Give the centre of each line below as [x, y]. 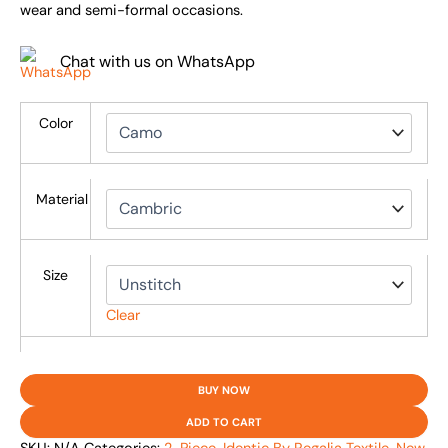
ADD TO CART [224, 421]
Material [61, 198]
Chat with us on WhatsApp [157, 61]
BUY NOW [224, 389]
